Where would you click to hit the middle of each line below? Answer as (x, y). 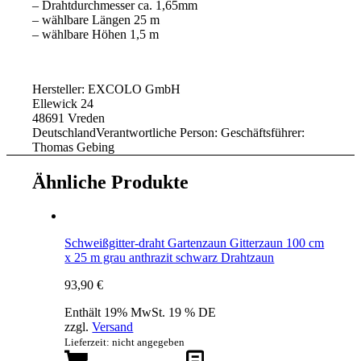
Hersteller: (60, 89)
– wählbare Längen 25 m (96, 19)
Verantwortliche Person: (159, 132)
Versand (113, 327)
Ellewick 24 (63, 103)
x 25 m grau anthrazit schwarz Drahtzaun (170, 258)
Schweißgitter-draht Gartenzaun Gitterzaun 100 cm (195, 243)
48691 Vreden (69, 118)
